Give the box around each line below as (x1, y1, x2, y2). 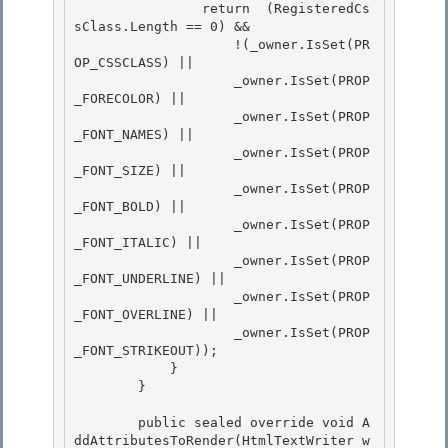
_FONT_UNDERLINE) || (74, 271, 234, 287)
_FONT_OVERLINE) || (74, 307, 226, 323)
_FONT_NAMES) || (74, 127, 194, 143)
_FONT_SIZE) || (74, 163, 186, 179)
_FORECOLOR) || (74, 91, 186, 107)
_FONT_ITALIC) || (74, 235, 202, 251)
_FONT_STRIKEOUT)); (74, 343, 218, 359)
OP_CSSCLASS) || (74, 55, 202, 71)
